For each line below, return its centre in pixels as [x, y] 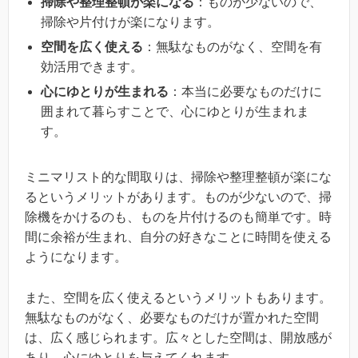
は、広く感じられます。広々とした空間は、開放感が [178, 337]
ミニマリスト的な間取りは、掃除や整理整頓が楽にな [178, 177]
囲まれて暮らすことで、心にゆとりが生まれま [175, 112]
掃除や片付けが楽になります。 [130, 22]
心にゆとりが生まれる [105, 92]
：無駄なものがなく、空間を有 [233, 47]
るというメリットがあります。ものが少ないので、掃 [178, 197]
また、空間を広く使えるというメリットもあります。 [178, 297]
